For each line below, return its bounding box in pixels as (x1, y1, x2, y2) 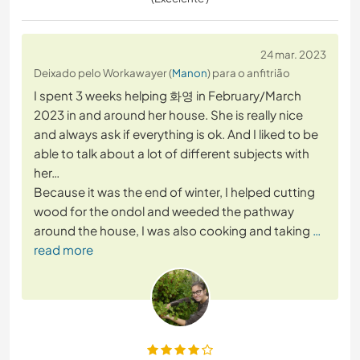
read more (34, 242, 93, 258)
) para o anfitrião (207, 66, 290, 80)
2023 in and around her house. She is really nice (34, 107, 303, 123)
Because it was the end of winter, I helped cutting (34, 184, 315, 200)
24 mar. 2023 (260, 47, 326, 62)
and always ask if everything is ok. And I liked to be (34, 126, 318, 142)
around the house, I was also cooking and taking (34, 223, 310, 239)
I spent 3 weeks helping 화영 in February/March (34, 88, 301, 104)
